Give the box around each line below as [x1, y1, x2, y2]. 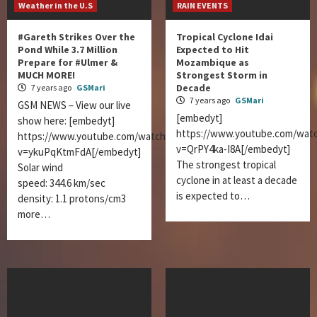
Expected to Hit [176, 43, 249, 56]
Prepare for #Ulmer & [18, 56, 117, 69]
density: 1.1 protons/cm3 [18, 192, 126, 205]
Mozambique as [176, 56, 249, 69]
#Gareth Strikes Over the [18, 30, 135, 43]
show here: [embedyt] [18, 114, 115, 127]
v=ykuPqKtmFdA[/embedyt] [18, 145, 141, 158]
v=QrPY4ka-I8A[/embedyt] [176, 142, 294, 156]
